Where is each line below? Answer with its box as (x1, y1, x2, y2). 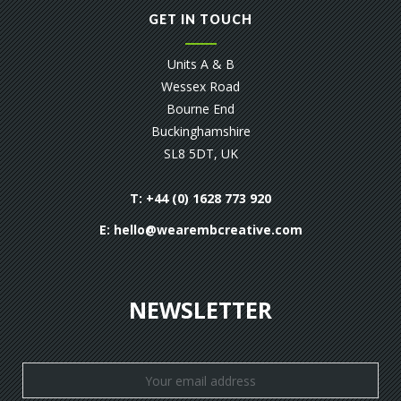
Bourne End (166, 100, 235, 118)
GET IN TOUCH (149, 12, 252, 28)
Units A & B (166, 55, 235, 73)
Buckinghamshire (150, 123, 251, 141)
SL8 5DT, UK (163, 145, 238, 163)
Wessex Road (161, 78, 240, 96)
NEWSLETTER (129, 294, 272, 326)
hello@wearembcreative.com (113, 221, 303, 239)
